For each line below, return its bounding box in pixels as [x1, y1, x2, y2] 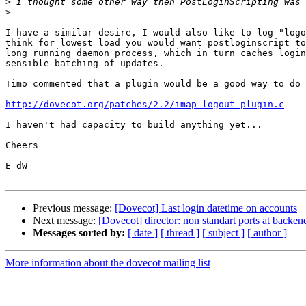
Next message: [33, 214, 98, 227]
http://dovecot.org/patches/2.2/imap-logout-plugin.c [5, 99, 284, 110]
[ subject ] [202, 227, 245, 239]
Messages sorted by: [33, 227, 125, 239]
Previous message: [33, 202, 115, 214]
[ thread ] [161, 227, 199, 239]
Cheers [5, 140, 38, 151]
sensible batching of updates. [5, 58, 164, 69]
